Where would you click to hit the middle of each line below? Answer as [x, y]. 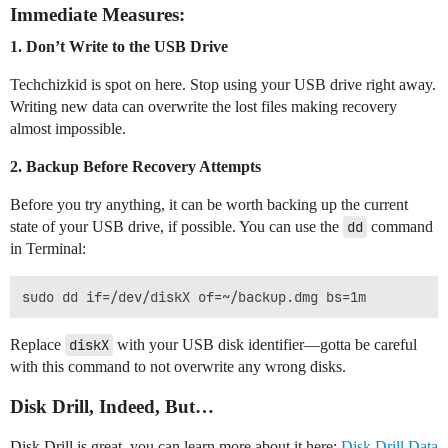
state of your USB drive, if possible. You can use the [176, 226]
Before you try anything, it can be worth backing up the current [209, 204]
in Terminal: [48, 248]
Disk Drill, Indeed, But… [112, 406]
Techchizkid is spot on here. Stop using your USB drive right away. [223, 84]
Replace [37, 344]
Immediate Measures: [97, 14]
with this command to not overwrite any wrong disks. [178, 366]
